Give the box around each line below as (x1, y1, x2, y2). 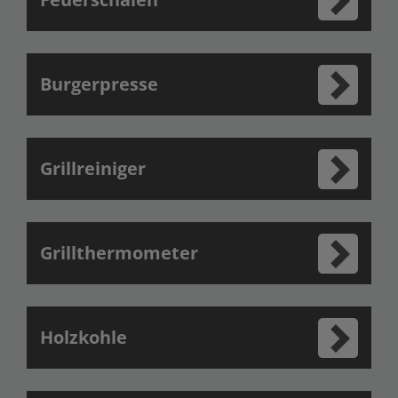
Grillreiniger (40, 156, 146, 180)
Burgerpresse (40, 72, 158, 96)
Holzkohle (40, 325, 127, 349)
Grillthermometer (40, 241, 198, 265)
